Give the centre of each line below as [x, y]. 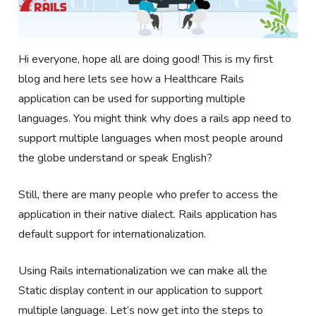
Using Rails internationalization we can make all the [143, 271]
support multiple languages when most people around [151, 138]
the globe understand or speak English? [116, 158]
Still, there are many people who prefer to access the [148, 194]
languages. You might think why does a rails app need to [155, 118]
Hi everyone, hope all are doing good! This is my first [146, 59]
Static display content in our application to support [141, 290]
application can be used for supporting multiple [132, 98]
